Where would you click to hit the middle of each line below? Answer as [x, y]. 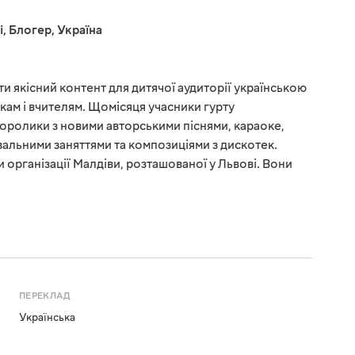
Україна [80, 31]
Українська [47, 318]
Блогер [30, 31]
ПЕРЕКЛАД [45, 296]
